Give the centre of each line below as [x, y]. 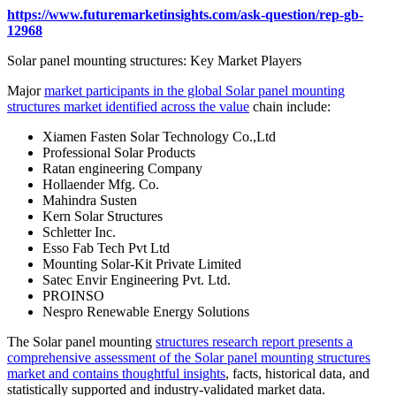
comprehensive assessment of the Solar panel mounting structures [189, 358]
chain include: [290, 107]
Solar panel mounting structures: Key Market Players [154, 61]
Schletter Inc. [79, 232]
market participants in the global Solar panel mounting [194, 91]
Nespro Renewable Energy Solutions [146, 312]
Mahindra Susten [90, 201]
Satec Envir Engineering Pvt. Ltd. [137, 280]
